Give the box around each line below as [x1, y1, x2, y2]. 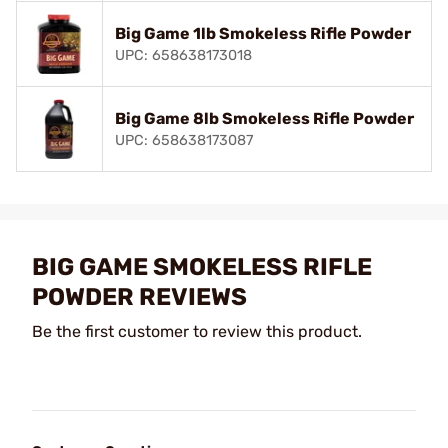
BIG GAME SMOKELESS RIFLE [32, 252, 372, 281]
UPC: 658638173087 [115, 131, 253, 149]
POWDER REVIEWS [32, 282, 247, 311]
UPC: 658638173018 [115, 46, 252, 64]
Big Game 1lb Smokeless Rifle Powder [115, 23, 411, 43]
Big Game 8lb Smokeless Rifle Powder [115, 108, 414, 128]
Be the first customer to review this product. [32, 321, 362, 341]
